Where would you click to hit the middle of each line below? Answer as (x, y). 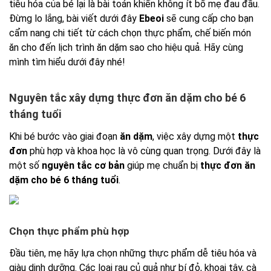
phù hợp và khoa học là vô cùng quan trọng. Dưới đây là (144, 151)
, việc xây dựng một (195, 136)
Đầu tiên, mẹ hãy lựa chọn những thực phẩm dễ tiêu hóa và (133, 253)
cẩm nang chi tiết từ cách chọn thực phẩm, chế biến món (130, 33)
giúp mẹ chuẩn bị (162, 165)
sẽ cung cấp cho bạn (210, 19)
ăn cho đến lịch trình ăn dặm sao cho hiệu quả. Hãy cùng (126, 48)
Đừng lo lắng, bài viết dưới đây (74, 19)
